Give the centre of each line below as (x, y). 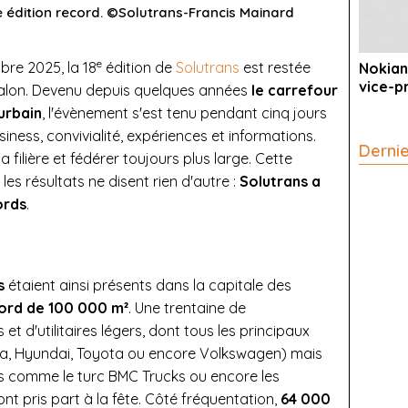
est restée (275, 67)
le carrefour (295, 90)
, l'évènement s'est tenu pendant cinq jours (184, 112)
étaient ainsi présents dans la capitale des (148, 285)
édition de (139, 67)
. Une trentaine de (187, 307)
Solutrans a (280, 181)
